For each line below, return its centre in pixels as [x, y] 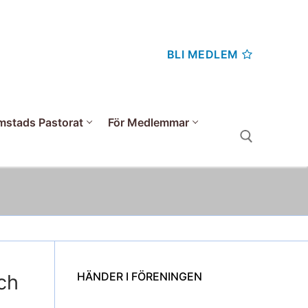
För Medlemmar [148, 122]
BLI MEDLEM [202, 54]
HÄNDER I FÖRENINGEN [140, 276]
